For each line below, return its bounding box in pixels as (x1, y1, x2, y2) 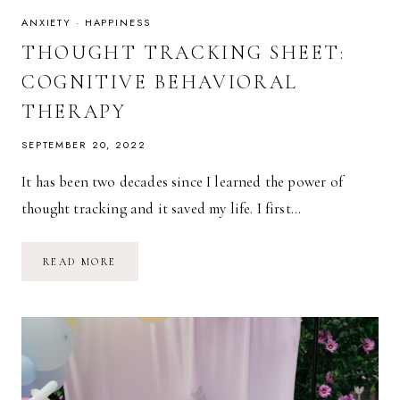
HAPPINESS (84, 15, 151, 30)
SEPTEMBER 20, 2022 (21, 137, 146, 153)
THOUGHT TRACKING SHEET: (21, 41, 346, 65)
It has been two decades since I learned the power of (21, 172, 343, 192)
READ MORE (43, 255, 117, 269)
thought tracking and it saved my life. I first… (21, 199, 301, 219)
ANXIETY (21, 15, 72, 30)
